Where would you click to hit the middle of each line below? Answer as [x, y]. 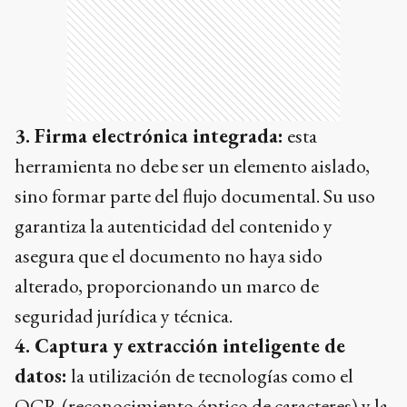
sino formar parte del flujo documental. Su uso [195, 196]
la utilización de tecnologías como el [210, 376]
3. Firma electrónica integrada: [149, 136]
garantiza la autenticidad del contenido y [174, 226]
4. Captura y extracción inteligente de [180, 346]
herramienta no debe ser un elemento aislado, [192, 166]
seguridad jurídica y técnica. [124, 316]
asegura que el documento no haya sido [169, 256]
